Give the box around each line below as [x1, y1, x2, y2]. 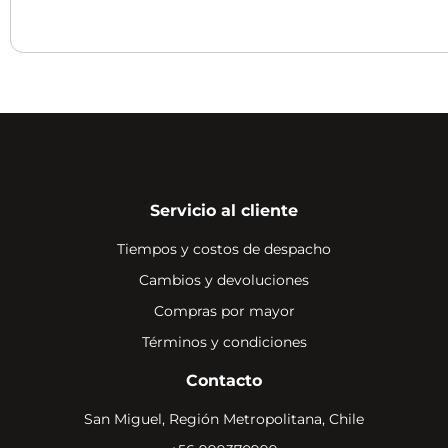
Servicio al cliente [150, 201, 298, 221]
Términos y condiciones [141, 333, 307, 352]
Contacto [186, 371, 262, 391]
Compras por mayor [153, 302, 295, 321]
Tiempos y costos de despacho [117, 240, 331, 259]
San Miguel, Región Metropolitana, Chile [84, 410, 364, 429]
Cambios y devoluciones [139, 271, 309, 290]
